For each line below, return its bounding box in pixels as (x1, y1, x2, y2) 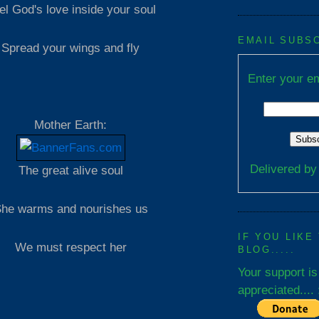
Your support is (238, 264, 318, 279)
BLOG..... (238, 244, 296, 255)
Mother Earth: (34, 117, 107, 132)
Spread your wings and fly (1, 41, 140, 56)
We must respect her (14, 240, 127, 255)
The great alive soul (18, 163, 123, 178)
